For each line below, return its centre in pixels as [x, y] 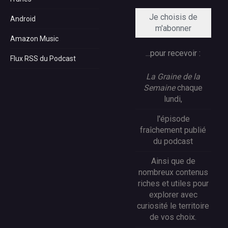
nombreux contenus [173, 172]
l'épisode [173, 119]
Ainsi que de [173, 161]
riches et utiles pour [173, 183]
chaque [190, 88]
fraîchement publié [173, 130]
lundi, [173, 99]
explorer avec [173, 194]
